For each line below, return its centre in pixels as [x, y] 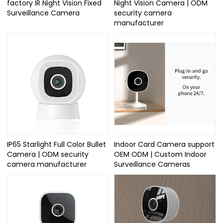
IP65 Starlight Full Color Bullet [57, 145]
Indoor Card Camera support [164, 145]
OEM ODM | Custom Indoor [160, 155]
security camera [143, 13]
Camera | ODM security [48, 155]
